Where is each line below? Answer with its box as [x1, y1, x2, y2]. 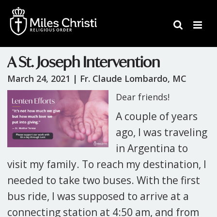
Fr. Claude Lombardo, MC [80, 73, 186, 84]
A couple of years [116, 109, 198, 123]
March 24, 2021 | [7, 73, 80, 84]
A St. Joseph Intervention [7, 52, 160, 72]
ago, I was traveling [116, 125, 207, 139]
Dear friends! [116, 91, 172, 103]
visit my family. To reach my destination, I [7, 157, 206, 171]
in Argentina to [116, 141, 188, 155]
